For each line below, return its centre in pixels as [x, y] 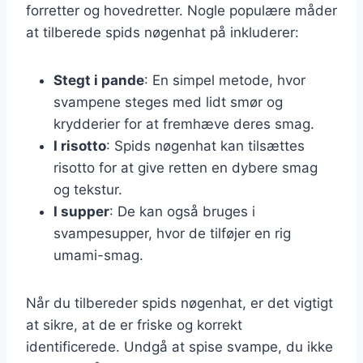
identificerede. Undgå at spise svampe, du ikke [179, 346]
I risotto [80, 145]
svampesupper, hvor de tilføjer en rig [172, 233]
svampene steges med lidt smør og [168, 102]
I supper [81, 211]
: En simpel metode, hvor [225, 80]
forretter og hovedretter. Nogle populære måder [181, 10]
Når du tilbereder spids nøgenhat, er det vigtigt [179, 303]
